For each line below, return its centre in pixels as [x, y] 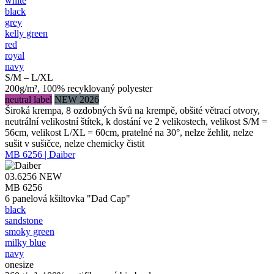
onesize [19, 264]
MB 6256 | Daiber [40, 154]
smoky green [30, 231]
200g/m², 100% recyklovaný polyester [79, 88]
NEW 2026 [77, 99]
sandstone [24, 220]
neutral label [28, 99]
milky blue [25, 242]
